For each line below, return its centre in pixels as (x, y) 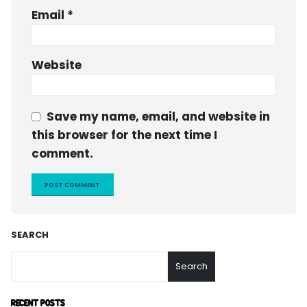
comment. (62, 154)
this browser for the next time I (124, 135)
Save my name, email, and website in (158, 117)
